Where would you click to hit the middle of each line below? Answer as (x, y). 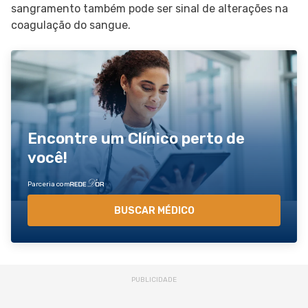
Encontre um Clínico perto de (136, 138)
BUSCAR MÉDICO (154, 210)
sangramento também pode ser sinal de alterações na (150, 9)
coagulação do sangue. (71, 25)
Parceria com (49, 184)
